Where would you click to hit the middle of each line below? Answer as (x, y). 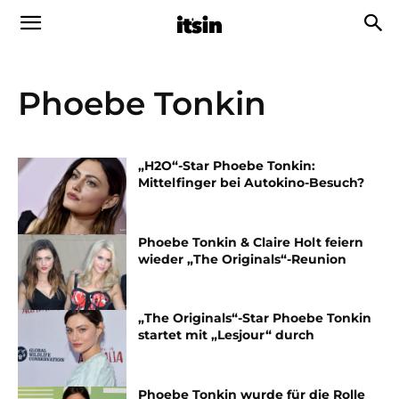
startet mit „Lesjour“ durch (227, 335)
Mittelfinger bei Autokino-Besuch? (252, 183)
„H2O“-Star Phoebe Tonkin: (227, 166)
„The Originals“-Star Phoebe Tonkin (255, 318)
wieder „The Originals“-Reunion (243, 259)
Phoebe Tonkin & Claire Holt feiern (251, 242)
